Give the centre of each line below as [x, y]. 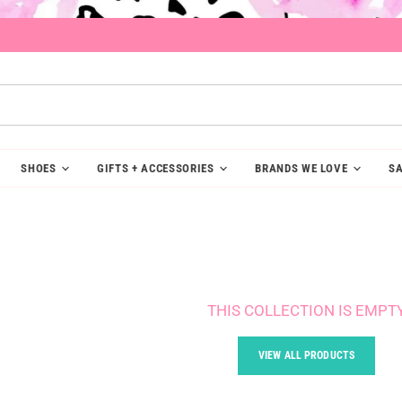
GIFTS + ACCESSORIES [157, 168]
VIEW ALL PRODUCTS [306, 355]
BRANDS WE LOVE [303, 168]
